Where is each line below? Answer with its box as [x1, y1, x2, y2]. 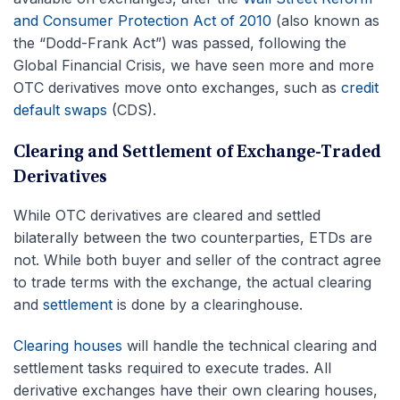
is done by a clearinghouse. [112, 296, 303, 314]
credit [341, 79, 379, 97]
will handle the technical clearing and [122, 337, 377, 355]
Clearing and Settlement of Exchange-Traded [13, 144, 381, 162]
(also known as [271, 12, 379, 30]
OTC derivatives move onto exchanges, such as [13, 79, 341, 97]
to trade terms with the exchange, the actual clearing [13, 273, 371, 292]
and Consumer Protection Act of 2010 [13, 12, 271, 30]
